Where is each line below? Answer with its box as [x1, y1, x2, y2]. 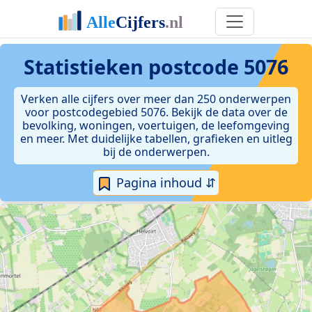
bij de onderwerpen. [102, 144, 210, 159]
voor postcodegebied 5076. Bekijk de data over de [24, 104, 288, 120]
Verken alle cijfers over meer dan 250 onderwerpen [21, 91, 291, 107]
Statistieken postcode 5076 [24, 53, 288, 80]
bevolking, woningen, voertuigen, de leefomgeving [22, 118, 290, 133]
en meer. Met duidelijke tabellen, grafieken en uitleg [19, 131, 292, 146]
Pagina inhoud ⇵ [113, 174, 216, 191]
